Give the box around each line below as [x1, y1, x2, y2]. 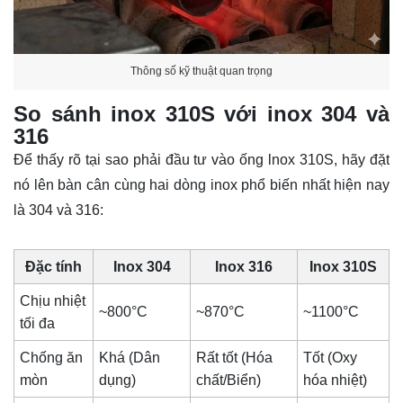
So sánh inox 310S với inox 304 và [13, 101, 390, 126]
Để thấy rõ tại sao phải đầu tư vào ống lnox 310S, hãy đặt [13, 151, 390, 167]
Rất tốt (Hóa [196, 349, 273, 365]
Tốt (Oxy [303, 349, 358, 365]
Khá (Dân [99, 349, 161, 365]
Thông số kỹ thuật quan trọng [130, 65, 273, 78]
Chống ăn [20, 349, 84, 365]
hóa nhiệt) [303, 372, 368, 388]
